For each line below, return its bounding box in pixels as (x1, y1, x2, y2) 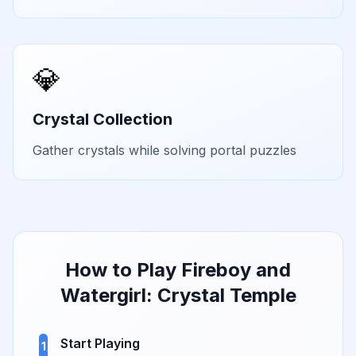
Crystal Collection (33, 110, 172, 130)
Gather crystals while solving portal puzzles (33, 142, 296, 159)
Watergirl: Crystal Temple (60, 284, 296, 308)
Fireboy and (181, 258, 291, 282)
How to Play (65, 258, 181, 282)
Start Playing (60, 335, 141, 352)
